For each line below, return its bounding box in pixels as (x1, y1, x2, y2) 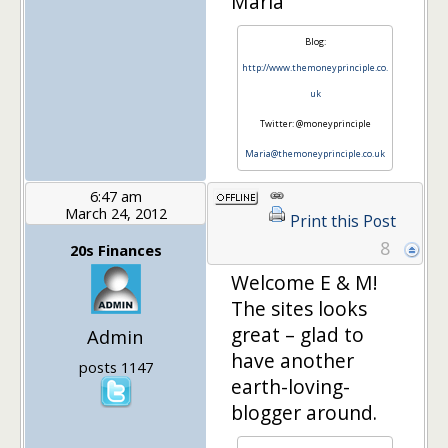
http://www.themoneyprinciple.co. (242, 60, 388, 74)
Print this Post (290, 209, 396, 232)
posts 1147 (78, 356, 153, 377)
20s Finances (69, 239, 162, 260)
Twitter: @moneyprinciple (259, 116, 371, 130)
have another (231, 346, 354, 374)
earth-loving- (231, 372, 350, 400)
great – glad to (231, 320, 364, 348)
